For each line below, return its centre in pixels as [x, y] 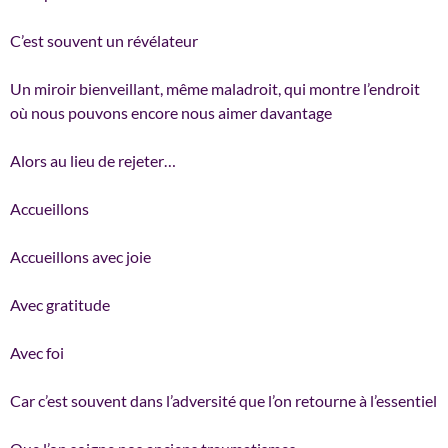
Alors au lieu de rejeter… [93, 160]
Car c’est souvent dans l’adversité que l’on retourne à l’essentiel [223, 400]
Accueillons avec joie [80, 256]
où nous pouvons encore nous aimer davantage [171, 112]
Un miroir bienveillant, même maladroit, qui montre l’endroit [215, 88]
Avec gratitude [60, 304]
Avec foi [37, 352]
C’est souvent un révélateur [104, 40]
